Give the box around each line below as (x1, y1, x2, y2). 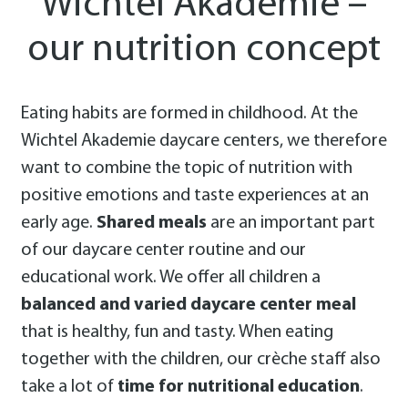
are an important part (206, 214, 375, 233)
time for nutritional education (117, 378, 360, 397)
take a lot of (20, 378, 117, 397)
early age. (20, 214, 97, 233)
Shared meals (96, 214, 207, 233)
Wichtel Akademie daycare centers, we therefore (20, 132, 387, 151)
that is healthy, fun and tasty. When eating (20, 323, 333, 342)
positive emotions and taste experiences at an (20, 187, 369, 206)
